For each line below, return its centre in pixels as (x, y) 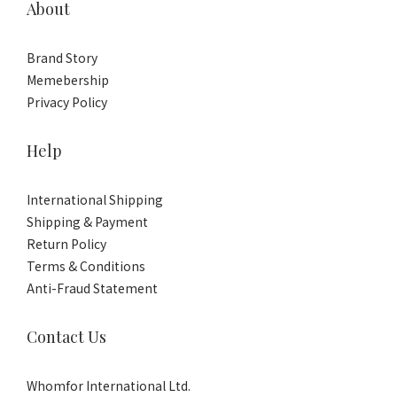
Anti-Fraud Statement (92, 288)
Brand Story (62, 58)
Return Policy (66, 244)
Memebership (68, 80)
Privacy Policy (67, 102)
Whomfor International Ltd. (109, 385)
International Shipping (95, 199)
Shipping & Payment (87, 222)
